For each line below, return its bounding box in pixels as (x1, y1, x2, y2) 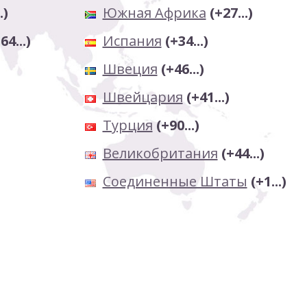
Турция (102, 116, 153, 134)
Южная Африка (102, 3, 206, 22)
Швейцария (102, 88, 183, 106)
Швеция (102, 60, 158, 78)
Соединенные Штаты (102, 172, 247, 191)
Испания (102, 32, 162, 50)
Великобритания (102, 144, 218, 162)
